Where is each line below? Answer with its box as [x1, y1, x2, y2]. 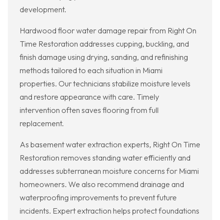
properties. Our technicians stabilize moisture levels [20, 79, 191, 89]
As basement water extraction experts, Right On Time [20, 139, 200, 150]
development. [20, 4, 66, 15]
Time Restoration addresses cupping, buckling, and [20, 39, 189, 49]
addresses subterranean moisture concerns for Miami [20, 166, 199, 176]
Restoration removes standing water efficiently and [20, 153, 191, 163]
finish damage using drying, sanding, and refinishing [20, 52, 188, 62]
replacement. [20, 118, 64, 129]
